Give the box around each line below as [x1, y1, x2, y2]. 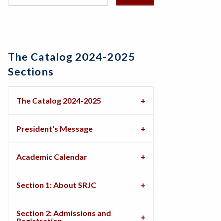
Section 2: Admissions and [16, 208, 111, 218]
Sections [8, 65, 54, 78]
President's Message [16, 124, 93, 133]
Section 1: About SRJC [16, 180, 96, 189]
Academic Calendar [16, 152, 87, 161]
